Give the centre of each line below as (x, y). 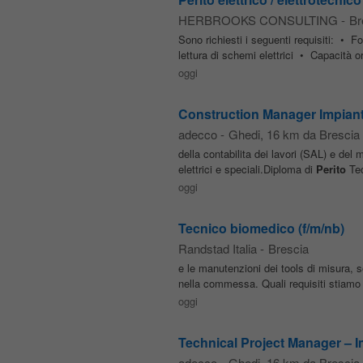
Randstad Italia (217, 248)
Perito (331, 169)
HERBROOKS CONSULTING (258, 20)
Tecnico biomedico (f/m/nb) (261, 228)
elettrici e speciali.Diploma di (247, 169)
